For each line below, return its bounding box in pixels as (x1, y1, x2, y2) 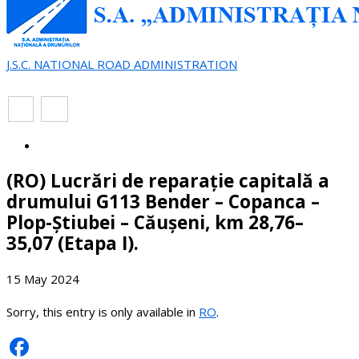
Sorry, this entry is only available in (6, 304, 199, 321)
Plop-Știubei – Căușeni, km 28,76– (6, 209, 304, 235)
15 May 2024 (6, 271, 79, 288)
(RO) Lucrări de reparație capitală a (6, 167, 329, 193)
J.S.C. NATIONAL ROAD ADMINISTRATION (6, 56, 237, 72)
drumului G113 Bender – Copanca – (6, 188, 320, 214)
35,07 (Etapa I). (6, 230, 139, 256)
